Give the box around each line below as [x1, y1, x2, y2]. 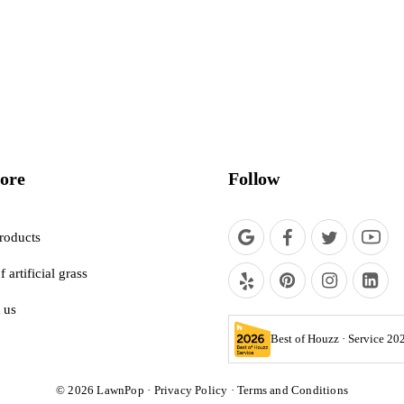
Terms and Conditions [236, 383, 348, 398]
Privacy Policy [153, 383, 228, 398]
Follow [228, 169, 280, 189]
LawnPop [96, 383, 144, 398]
